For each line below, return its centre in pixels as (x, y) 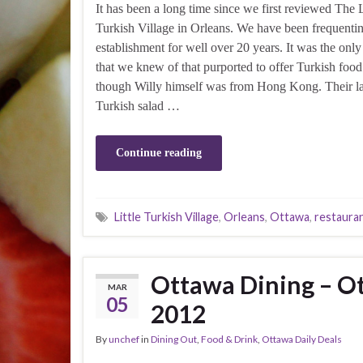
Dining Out (174, 339)
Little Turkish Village (167, 216)
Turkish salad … (138, 106)
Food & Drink (229, 339)
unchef (124, 339)
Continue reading (159, 153)
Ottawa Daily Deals (302, 339)
